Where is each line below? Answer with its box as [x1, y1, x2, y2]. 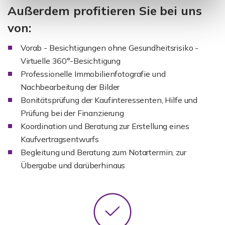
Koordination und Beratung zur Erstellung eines [21, 121, 189, 132]
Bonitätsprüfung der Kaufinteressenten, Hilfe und [21, 95, 198, 105]
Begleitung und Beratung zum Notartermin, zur [21, 147, 186, 158]
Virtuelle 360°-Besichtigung [21, 56, 121, 66]
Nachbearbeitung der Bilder [21, 82, 120, 92]
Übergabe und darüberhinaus [21, 160, 126, 171]
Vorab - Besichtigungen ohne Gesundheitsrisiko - [21, 43, 199, 53]
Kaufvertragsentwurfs [21, 134, 99, 145]
